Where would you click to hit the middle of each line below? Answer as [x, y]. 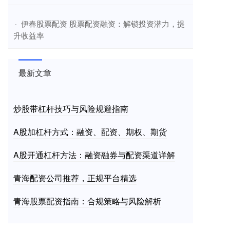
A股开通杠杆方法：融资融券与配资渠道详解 [94, 155]
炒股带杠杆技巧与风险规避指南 [71, 109]
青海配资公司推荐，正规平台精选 [75, 178]
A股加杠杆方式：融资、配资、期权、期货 [90, 132]
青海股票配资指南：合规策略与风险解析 [87, 201]
